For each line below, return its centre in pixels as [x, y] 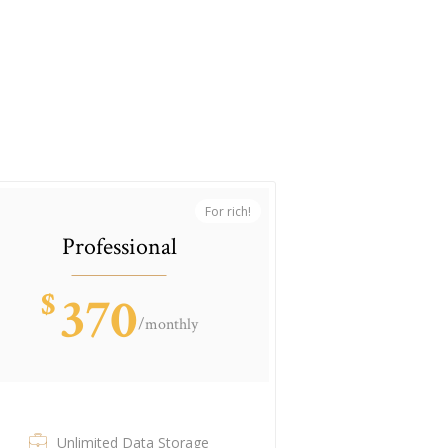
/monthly [168, 324]
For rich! [227, 211]
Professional [119, 246]
